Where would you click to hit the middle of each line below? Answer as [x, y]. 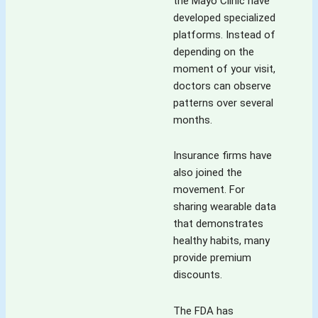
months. [193, 120]
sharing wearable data [225, 207]
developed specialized [224, 18]
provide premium [212, 258]
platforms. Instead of [224, 35]
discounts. [198, 275]
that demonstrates [218, 224]
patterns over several [223, 103]
